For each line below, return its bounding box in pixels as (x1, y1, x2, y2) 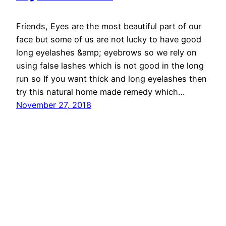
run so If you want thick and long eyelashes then (16, 74, 207, 84)
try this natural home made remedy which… (16, 87, 185, 97)
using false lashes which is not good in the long (16, 61, 204, 71)
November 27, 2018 (16, 100, 91, 110)
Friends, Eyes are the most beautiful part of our (16, 21, 201, 32)
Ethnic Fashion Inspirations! (16, 196, 126, 207)
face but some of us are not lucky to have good (16, 34, 201, 45)
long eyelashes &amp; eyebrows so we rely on (16, 47, 197, 58)
